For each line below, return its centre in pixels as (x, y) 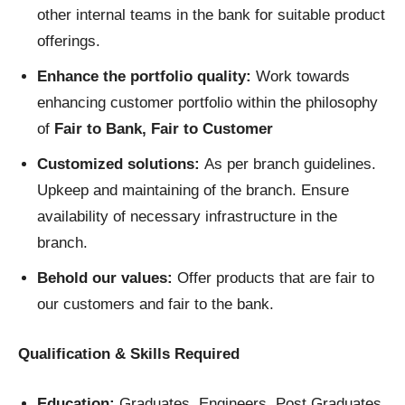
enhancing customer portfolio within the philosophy (207, 103)
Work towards (303, 77)
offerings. (69, 42)
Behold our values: (107, 278)
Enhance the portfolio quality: (146, 77)
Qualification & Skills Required (133, 354)
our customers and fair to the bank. (155, 305)
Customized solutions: (121, 165)
